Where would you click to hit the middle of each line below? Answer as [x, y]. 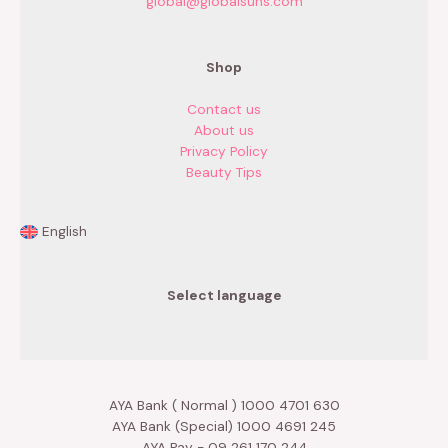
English [64, 231]
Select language [224, 295]
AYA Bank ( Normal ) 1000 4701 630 [224, 404]
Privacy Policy [224, 150]
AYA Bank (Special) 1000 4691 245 [224, 425]
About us [224, 129]
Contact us [224, 108]
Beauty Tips [224, 171]
